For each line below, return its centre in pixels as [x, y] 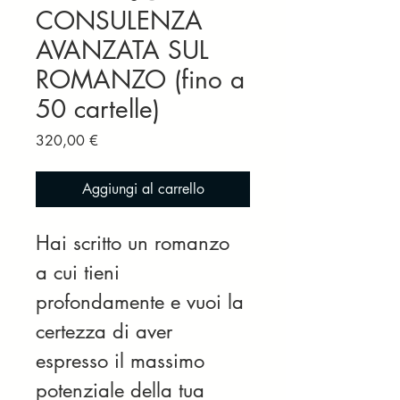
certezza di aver [107, 331]
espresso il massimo [123, 361]
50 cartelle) [98, 109]
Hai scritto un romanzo [136, 243]
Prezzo [118, 140]
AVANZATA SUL [122, 50]
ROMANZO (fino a [140, 79]
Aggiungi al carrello [143, 189]
